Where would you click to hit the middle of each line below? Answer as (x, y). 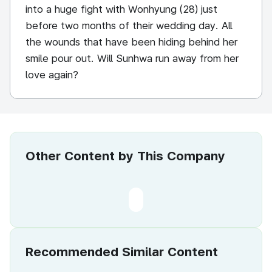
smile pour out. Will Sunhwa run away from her (132, 58)
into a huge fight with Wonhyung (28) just (121, 9)
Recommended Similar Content (122, 252)
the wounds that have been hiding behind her (131, 42)
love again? (52, 75)
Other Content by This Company (125, 156)
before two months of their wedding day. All (129, 25)
